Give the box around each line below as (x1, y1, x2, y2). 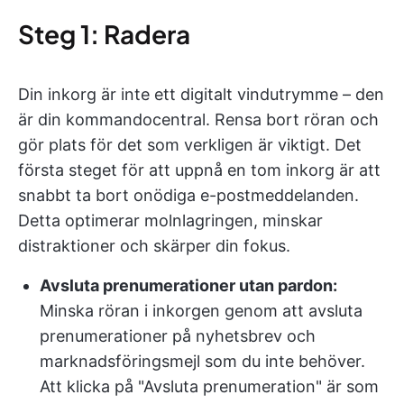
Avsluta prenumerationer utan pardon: (40, 276, 337, 295)
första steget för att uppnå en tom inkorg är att (18, 161, 381, 179)
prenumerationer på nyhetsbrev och (40, 326, 316, 345)
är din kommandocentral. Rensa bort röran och (18, 110, 379, 129)
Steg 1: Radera (18, 18, 190, 50)
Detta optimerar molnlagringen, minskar (18, 211, 323, 230)
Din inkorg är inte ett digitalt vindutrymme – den (18, 85, 384, 104)
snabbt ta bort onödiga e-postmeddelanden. (18, 186, 359, 205)
